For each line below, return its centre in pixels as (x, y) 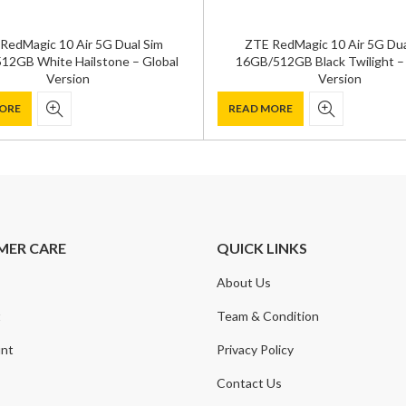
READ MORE (261, 108)
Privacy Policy (255, 349)
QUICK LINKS (262, 247)
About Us (244, 282)
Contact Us (249, 382)
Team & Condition (268, 315)
